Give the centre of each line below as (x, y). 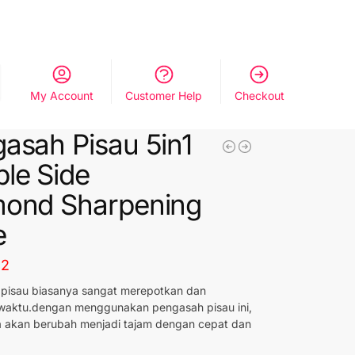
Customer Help (164, 95)
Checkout (259, 95)
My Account (61, 95)
